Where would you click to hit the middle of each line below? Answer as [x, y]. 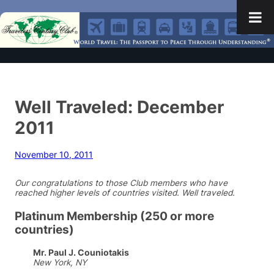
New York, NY [60, 263]
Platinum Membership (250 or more [114, 216]
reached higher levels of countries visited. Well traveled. [125, 193]
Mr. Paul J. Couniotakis [81, 253]
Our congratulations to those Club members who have [121, 183]
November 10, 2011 [54, 155]
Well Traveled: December [119, 107]
